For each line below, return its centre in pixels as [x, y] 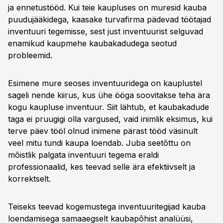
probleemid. [30, 55]
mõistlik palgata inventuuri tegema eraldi [83, 155]
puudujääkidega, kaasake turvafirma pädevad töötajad [110, 19]
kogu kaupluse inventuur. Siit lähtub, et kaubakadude [109, 107]
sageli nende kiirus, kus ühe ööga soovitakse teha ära [109, 95]
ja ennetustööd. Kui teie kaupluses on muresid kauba [107, 7]
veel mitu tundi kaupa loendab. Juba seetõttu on [99, 143]
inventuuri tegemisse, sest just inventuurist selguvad [106, 31]
